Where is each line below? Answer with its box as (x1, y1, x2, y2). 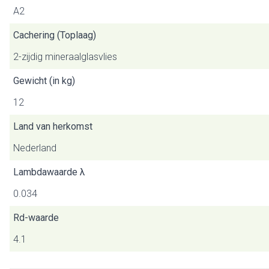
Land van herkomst (13, 121, 92, 132)
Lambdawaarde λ (13, 166, 85, 178)
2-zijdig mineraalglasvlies (13, 51, 117, 62)
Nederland (13, 142, 56, 154)
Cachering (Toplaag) (13, 29, 96, 41)
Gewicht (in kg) (13, 75, 75, 86)
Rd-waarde (13, 212, 59, 223)
